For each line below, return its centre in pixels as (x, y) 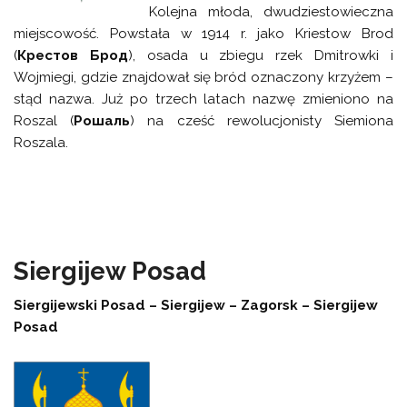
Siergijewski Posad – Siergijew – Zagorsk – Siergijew (196, 305)
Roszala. (41, 143)
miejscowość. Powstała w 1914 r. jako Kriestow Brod (203, 34)
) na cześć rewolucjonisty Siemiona (262, 121)
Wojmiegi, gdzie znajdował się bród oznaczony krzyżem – (203, 78)
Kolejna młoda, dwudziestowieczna (271, 12)
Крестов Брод (73, 56)
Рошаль (102, 121)
